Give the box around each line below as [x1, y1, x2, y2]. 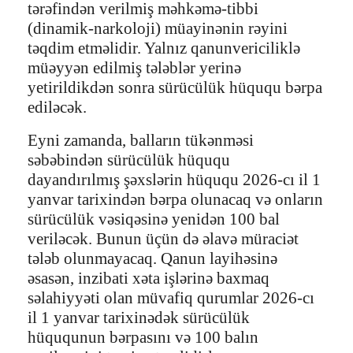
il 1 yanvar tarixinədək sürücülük [28, 308, 250, 328]
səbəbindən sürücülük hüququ [28, 150, 230, 170]
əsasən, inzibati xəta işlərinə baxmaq [28, 269, 269, 288]
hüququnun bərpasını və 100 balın [28, 328, 258, 347]
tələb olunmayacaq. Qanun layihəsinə [28, 249, 277, 269]
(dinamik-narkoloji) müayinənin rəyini [28, 19, 288, 39]
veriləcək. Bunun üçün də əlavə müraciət [28, 229, 299, 249]
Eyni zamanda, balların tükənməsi [28, 131, 254, 150]
